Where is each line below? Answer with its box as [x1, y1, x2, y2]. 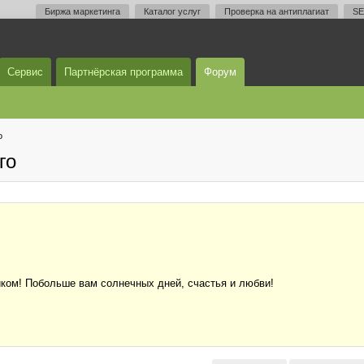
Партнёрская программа [64, 66, 183, 78]
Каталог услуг [144, 6, 201, 16]
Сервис [7, 66, 43, 78]
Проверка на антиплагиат [224, 6, 329, 16]
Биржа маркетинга [45, 6, 120, 16]
